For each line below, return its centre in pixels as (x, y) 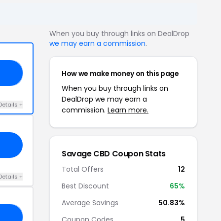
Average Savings (90, 203)
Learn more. (128, 110)
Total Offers (83, 169)
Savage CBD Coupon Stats (114, 153)
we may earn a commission (97, 43)
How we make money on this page (120, 73)
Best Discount (85, 186)
